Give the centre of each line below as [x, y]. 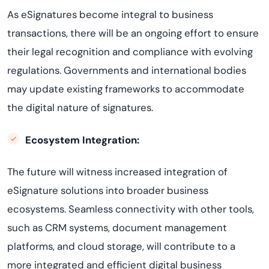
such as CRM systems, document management [117, 228]
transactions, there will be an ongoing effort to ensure [133, 33]
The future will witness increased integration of [117, 172]
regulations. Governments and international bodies [127, 70]
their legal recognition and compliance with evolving [130, 52]
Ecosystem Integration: [82, 140]
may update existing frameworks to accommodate [126, 89]
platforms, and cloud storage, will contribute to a [121, 246]
